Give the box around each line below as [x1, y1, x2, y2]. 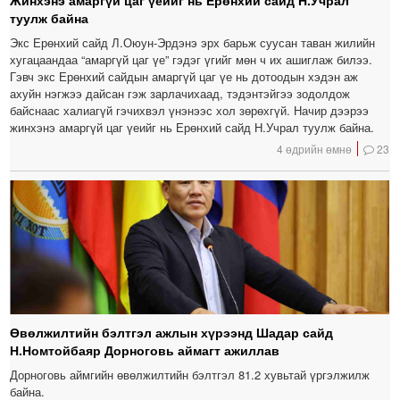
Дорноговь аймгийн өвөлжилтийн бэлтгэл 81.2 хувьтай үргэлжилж [10, 366, 371, 384]
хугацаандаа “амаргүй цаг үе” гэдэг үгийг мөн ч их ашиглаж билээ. [10, 51, 373, 69]
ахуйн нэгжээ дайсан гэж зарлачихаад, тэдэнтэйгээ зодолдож [10, 85, 351, 103]
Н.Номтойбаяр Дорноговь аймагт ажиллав [10, 341, 280, 360]
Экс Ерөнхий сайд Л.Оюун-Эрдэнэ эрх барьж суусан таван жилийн [10, 34, 376, 52]
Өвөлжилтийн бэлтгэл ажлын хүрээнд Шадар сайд [10, 323, 334, 342]
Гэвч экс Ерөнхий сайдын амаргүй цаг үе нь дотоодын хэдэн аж [10, 68, 359, 86]
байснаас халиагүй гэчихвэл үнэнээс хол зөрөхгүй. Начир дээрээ [10, 102, 370, 120]
